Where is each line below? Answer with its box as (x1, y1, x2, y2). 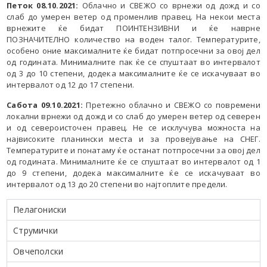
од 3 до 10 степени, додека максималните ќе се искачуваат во (7, 67, 260, 79)
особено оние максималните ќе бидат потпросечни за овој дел (7, 45, 260, 56)
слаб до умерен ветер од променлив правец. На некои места (7, 11, 260, 22)
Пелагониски (13, 203, 67, 215)
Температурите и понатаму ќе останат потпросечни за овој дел (7, 144, 260, 156)
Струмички (13, 224, 58, 236)
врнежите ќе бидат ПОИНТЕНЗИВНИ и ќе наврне (7, 22, 260, 33)
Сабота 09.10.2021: (7, 99, 86, 110)
